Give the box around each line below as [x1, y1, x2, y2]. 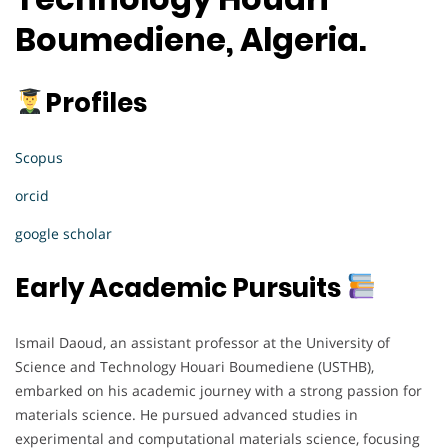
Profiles [44, 84, 147, 121]
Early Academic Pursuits [15, 269, 346, 306]
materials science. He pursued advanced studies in [15, 404, 358, 424]
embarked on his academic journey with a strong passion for [15, 380, 422, 400]
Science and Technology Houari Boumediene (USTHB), [15, 356, 374, 376]
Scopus [15, 147, 63, 167]
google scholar [15, 223, 112, 243]
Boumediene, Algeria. [15, 17, 367, 63]
